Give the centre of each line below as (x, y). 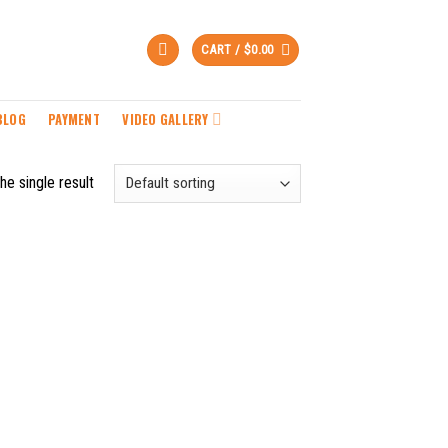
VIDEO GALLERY (165, 119)
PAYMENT (74, 119)
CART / (222, 49)
